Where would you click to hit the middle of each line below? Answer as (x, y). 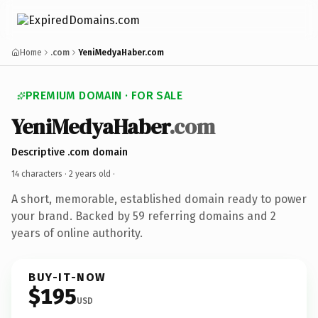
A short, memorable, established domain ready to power (159, 199)
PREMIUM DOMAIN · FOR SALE (104, 95)
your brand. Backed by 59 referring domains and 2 (144, 216)
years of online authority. (77, 233)
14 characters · (40, 174)
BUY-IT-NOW (67, 277)
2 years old (90, 174)
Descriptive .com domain (70, 152)
